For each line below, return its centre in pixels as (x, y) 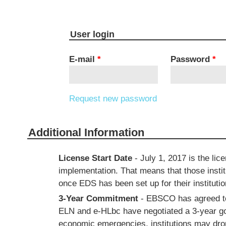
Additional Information (86, 132)
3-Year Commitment (98, 199)
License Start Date (95, 158)
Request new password (113, 99)
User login (92, 34)
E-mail (83, 59)
